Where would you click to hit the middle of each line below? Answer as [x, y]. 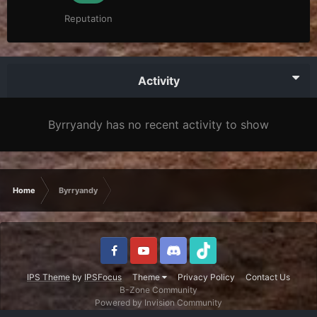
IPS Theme [48, 277]
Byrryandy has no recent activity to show [158, 125]
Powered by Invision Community [158, 303]
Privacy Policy [206, 277]
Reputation [88, 19]
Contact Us [268, 277]
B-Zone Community [158, 290]
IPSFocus [103, 277]
